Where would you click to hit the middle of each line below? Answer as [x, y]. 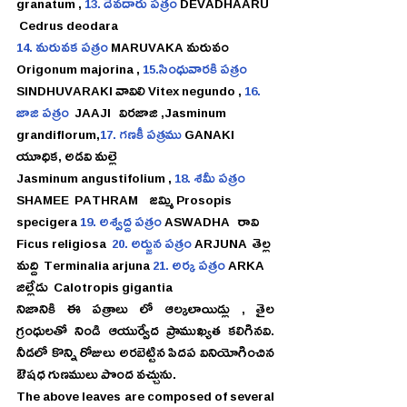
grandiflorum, [58, 138]
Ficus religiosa [64, 247]
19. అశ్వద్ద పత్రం [121, 225]
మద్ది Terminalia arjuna [84, 268]
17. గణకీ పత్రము [141, 138]
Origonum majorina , [79, 72]
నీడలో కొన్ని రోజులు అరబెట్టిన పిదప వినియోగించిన [145, 356]
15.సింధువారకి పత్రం [195, 72]
